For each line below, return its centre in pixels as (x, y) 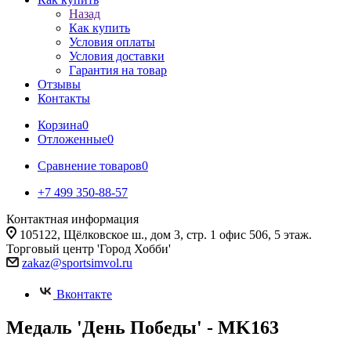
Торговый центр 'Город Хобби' (89, 249)
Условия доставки (117, 56)
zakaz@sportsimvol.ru (77, 263)
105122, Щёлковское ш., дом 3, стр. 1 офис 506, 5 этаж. (166, 235)
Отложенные (72, 139)
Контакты (64, 98)
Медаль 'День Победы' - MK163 (143, 327)
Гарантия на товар (118, 70)
